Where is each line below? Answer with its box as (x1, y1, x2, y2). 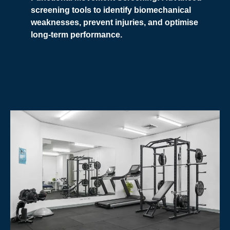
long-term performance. (31, 30, 122, 40)
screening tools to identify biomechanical (31, 6, 191, 15)
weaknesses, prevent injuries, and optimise (31, 18, 198, 27)
